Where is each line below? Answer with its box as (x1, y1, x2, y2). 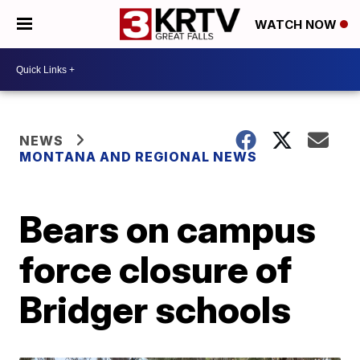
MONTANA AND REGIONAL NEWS (19, 149, 258, 165)
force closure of (19, 247, 292, 292)
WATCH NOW (255, 17, 340, 33)
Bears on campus (19, 207, 317, 252)
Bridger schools (19, 287, 292, 332)
